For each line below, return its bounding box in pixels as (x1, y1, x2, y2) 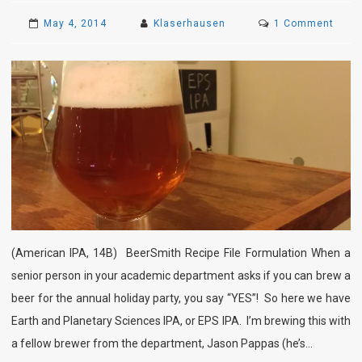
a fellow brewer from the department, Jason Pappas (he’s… (11, 336, 313, 350)
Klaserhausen (154, 17, 226, 29)
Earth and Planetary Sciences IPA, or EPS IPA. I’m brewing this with (11, 314, 351, 327)
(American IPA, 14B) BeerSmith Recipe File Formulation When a (11, 246, 351, 259)
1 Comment (274, 17, 335, 29)
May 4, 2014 (43, 17, 107, 29)
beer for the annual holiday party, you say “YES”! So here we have (11, 291, 351, 305)
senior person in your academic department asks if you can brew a (11, 268, 351, 282)
